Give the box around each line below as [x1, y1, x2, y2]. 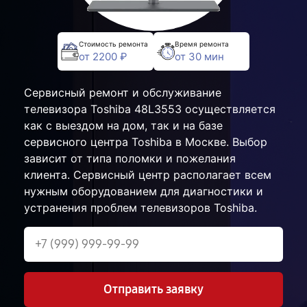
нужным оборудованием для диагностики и [24, 184, 263, 199]
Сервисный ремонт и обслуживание [24, 86, 221, 100]
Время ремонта [175, 39, 229, 48]
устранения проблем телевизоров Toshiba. [24, 201, 257, 215]
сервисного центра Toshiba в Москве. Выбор [24, 135, 267, 149]
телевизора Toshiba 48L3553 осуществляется [24, 102, 275, 116]
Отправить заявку [103, 282, 204, 297]
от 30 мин [175, 49, 224, 63]
